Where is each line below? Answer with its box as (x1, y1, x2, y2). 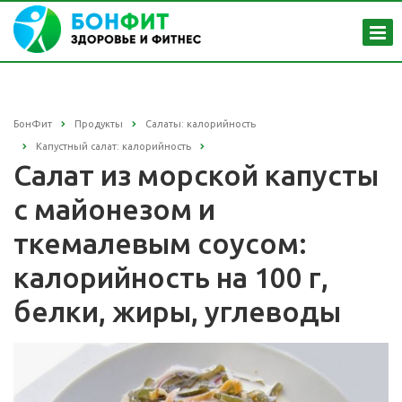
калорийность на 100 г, (13, 261, 328, 294)
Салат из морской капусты (13, 159, 379, 192)
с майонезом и (13, 193, 215, 226)
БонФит (13, 118, 52, 129)
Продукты (74, 118, 123, 129)
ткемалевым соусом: (13, 227, 307, 260)
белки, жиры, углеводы (13, 295, 341, 328)
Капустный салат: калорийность (36, 141, 191, 153)
